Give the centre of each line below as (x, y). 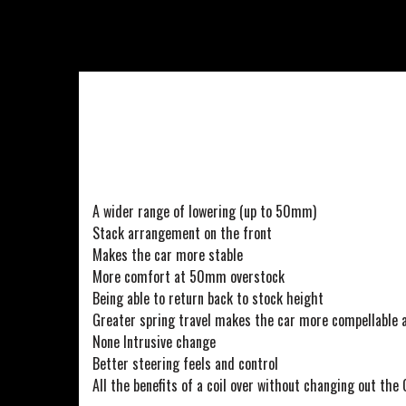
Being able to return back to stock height (208, 298)
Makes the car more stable (168, 254)
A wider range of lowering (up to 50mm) (204, 211)
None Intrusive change (154, 341)
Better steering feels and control (185, 363)
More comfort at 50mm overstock (188, 276)
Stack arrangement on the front (182, 232)
